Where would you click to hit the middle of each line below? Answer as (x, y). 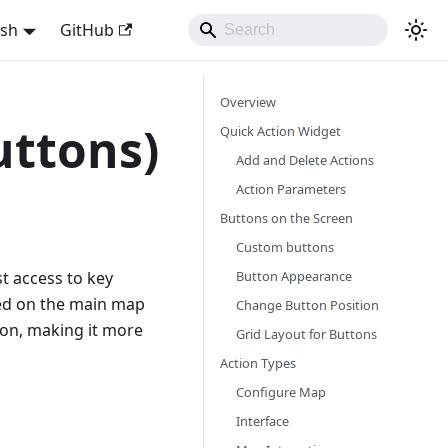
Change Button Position (307, 305)
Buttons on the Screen (286, 218)
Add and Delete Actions (305, 160)
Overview (248, 102)
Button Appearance (294, 276)
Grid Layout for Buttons (306, 334)
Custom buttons (285, 247)
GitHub (86, 30)
